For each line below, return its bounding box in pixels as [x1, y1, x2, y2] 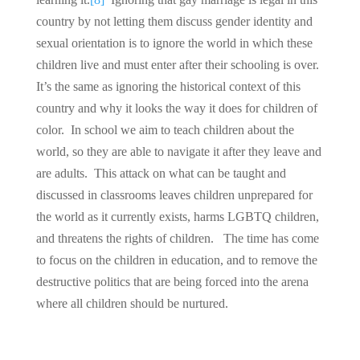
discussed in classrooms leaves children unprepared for [35, 187, 313, 202]
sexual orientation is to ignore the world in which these [35, 35, 313, 50]
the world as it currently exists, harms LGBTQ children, [35, 209, 319, 223]
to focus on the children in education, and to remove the [35, 252, 317, 267]
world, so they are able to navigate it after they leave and [35, 144, 321, 158]
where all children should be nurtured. [35, 296, 228, 310]
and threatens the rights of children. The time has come [35, 231, 319, 245]
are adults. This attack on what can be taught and [35, 166, 286, 180]
